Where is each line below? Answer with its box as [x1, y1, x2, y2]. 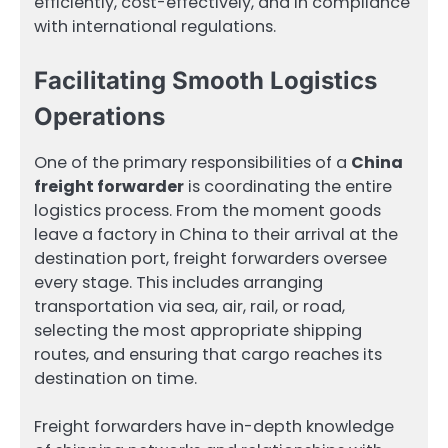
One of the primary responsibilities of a [34, 150, 351, 174]
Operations [34, 101, 165, 131]
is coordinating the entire [184, 174, 392, 198]
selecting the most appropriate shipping [34, 318, 362, 342]
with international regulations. [34, 14, 276, 38]
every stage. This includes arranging [34, 270, 323, 294]
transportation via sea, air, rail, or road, [34, 294, 345, 318]
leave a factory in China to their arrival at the [34, 222, 398, 246]
